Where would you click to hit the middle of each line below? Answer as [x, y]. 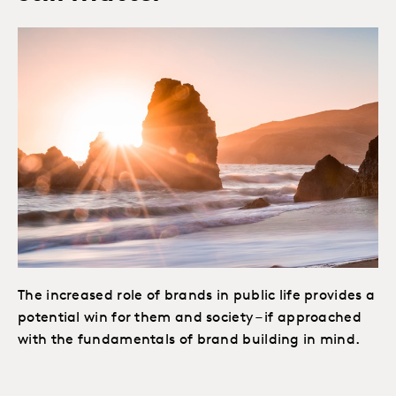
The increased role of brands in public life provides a [197, 296]
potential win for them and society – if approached [190, 318]
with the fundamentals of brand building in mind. [189, 340]
